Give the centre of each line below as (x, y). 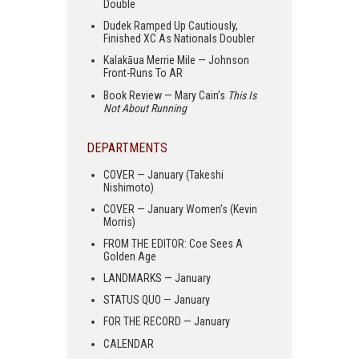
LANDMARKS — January (157, 278)
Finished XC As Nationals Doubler (179, 39)
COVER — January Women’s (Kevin (180, 209)
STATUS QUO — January (157, 300)
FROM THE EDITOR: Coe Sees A (173, 243)
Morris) (119, 222)
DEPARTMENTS (127, 147)
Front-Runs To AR (143, 73)
